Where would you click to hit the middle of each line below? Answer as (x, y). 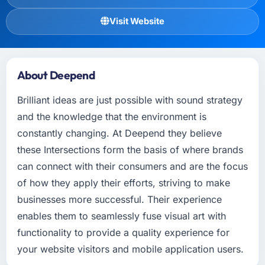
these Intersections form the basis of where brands (130, 149)
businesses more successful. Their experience (119, 199)
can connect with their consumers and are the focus (132, 166)
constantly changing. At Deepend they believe (119, 133)
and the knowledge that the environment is (112, 116)
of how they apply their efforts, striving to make (123, 182)
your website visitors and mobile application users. (130, 249)
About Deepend (56, 75)
